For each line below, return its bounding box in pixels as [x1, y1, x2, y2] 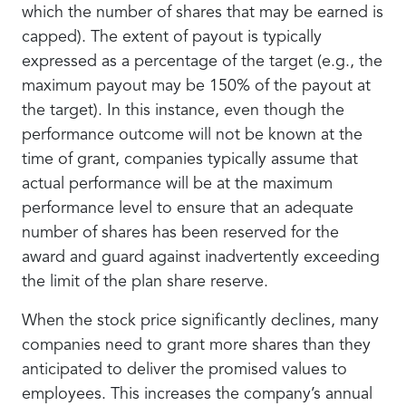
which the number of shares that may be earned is [22, 5, 383, 21]
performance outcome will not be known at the [22, 127, 362, 143]
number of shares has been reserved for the [22, 225, 339, 241]
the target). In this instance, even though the [22, 102, 344, 119]
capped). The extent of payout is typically [22, 29, 322, 45]
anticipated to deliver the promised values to [22, 362, 347, 378]
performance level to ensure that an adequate [22, 200, 353, 217]
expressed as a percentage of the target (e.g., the [22, 53, 382, 70]
